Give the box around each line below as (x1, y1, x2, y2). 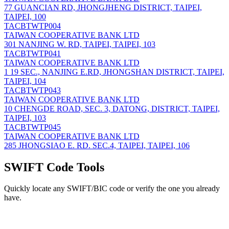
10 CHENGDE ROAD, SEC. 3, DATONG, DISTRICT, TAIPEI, (4, 104, 220, 113)
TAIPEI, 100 (4, 12, 46, 21)
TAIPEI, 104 (4, 76, 46, 85)
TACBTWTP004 (4, 21, 61, 30)
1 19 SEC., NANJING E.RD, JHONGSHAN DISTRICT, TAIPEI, (4, 67, 224, 76)
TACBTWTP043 (4, 85, 61, 95)
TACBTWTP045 (4, 122, 61, 131)
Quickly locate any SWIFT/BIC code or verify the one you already (4, 184, 220, 193)
